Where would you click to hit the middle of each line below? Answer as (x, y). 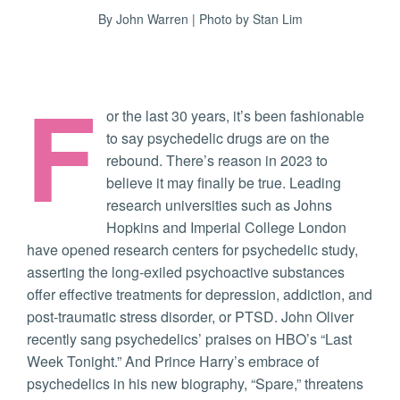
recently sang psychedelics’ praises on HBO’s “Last (189, 339)
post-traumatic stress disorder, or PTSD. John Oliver (190, 317)
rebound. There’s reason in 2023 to (217, 161)
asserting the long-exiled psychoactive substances (186, 272)
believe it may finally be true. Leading (224, 183)
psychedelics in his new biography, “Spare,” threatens (195, 384)
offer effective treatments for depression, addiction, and (200, 295)
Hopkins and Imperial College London (226, 228)
